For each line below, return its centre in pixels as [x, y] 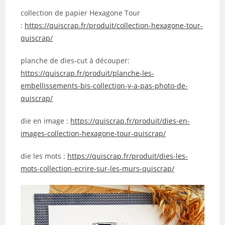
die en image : [46, 121]
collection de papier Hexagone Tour [81, 13]
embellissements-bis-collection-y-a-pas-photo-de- [104, 85]
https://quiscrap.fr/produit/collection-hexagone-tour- [114, 25]
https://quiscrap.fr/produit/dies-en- [130, 121]
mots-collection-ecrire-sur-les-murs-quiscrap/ [98, 168]
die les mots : [44, 156]
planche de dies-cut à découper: [75, 60]
